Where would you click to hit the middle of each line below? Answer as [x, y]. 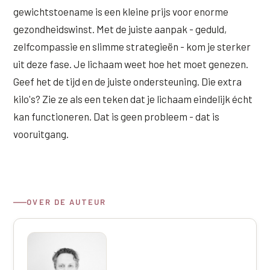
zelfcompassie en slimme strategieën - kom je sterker [132, 46]
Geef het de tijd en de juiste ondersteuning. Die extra [128, 81]
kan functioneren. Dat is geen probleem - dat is [117, 116]
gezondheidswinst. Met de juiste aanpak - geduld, [120, 29]
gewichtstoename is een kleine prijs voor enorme [121, 11]
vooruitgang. [41, 134]
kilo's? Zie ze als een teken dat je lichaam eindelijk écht [133, 99]
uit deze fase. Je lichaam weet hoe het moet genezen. [131, 64]
